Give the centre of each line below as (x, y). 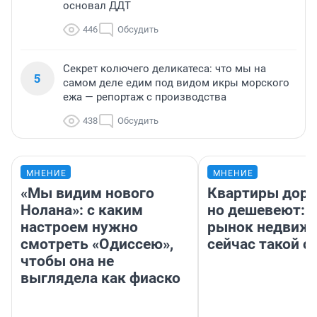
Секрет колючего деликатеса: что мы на (165, 68)
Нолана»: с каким (82, 210)
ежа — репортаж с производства (145, 97)
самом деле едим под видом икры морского (176, 82)
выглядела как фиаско (100, 278)
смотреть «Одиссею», (97, 244)
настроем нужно (79, 227)
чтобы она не (67, 261)
